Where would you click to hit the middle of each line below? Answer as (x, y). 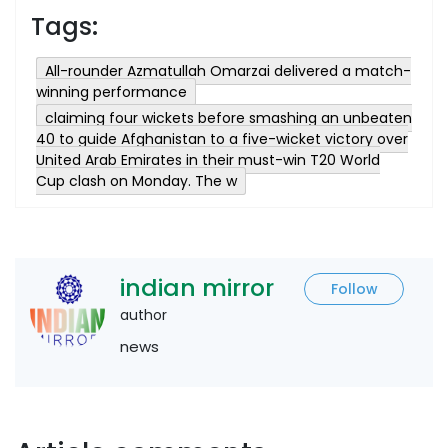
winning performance (111, 91)
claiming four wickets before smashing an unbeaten (228, 117)
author (143, 314)
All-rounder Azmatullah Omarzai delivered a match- (228, 70)
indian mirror (197, 287)
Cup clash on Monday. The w (136, 180)
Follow (354, 288)
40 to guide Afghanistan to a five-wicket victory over (222, 138)
